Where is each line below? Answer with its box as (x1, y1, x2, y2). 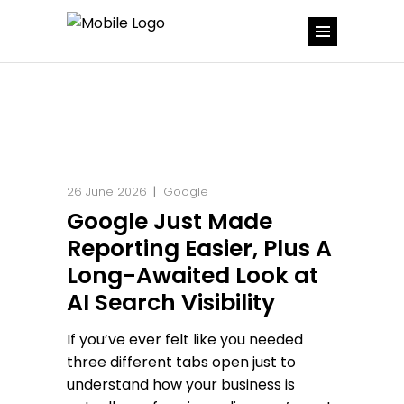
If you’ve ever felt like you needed (67, 329, 303, 350)
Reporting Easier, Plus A (67, 233, 332, 264)
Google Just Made (67, 206, 272, 237)
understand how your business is (67, 374, 295, 395)
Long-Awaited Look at (67, 260, 318, 291)
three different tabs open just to (67, 352, 296, 372)
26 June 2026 (67, 183, 147, 200)
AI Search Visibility (67, 287, 275, 318)
